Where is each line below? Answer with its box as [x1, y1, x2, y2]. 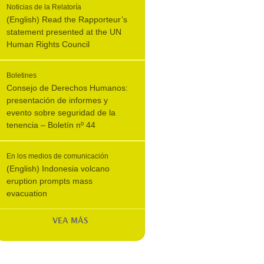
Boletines [6, 71, 37, 80]
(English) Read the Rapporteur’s [6, 15, 127, 24]
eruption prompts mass [6, 176, 93, 186]
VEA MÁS [52, 217, 88, 225]
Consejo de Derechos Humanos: [6, 83, 128, 93]
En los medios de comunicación [6, 152, 108, 160]
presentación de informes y [6, 95, 108, 105]
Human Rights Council [6, 39, 90, 49]
